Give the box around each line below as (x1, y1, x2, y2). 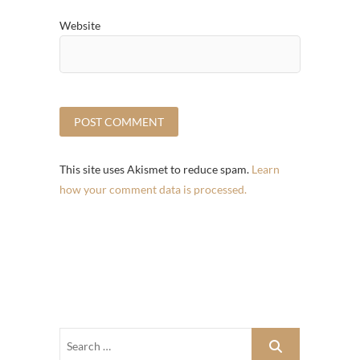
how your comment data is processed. (59, 182, 247, 196)
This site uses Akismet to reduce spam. (59, 162, 252, 176)
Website (59, 18, 100, 32)
